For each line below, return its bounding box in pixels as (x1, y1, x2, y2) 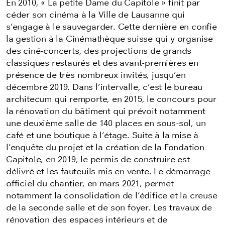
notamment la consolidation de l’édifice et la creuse (6, 190, 217, 201)
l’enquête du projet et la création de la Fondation (6, 142, 204, 153)
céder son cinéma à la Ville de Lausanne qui (6, 10, 185, 20)
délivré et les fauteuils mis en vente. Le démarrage (6, 166, 210, 177)
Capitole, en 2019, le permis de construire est (6, 154, 190, 165)
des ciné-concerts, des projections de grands (6, 46, 192, 56)
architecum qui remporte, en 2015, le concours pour (6, 94, 216, 104)
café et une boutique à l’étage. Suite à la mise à (6, 130, 199, 141)
